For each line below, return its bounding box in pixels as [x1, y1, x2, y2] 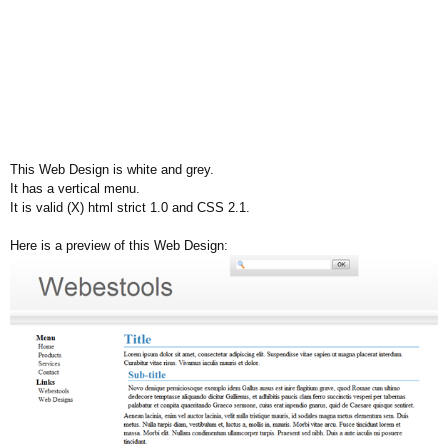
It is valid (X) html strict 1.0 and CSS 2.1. [10, 200, 250, 215]
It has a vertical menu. [10, 181, 140, 196]
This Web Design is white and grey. [10, 162, 214, 177]
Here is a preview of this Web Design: [10, 238, 228, 253]
